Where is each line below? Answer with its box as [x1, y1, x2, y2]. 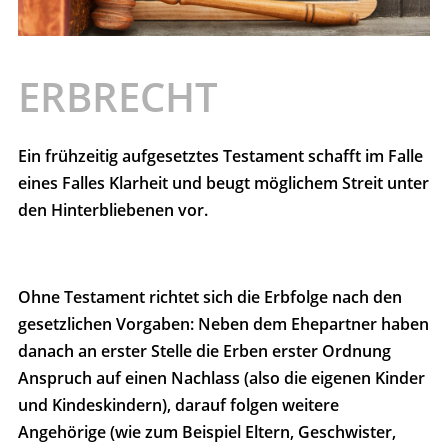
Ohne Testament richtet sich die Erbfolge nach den [18, 286, 402, 309]
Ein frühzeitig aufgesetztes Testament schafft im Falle [18, 145, 423, 168]
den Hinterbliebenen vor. [18, 199, 208, 222]
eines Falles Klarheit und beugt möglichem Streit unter [18, 172, 429, 195]
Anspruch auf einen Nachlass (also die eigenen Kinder [18, 367, 425, 390]
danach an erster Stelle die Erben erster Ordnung [18, 340, 391, 363]
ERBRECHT [18, 69, 218, 125]
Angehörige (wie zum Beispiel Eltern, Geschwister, [18, 421, 396, 444]
